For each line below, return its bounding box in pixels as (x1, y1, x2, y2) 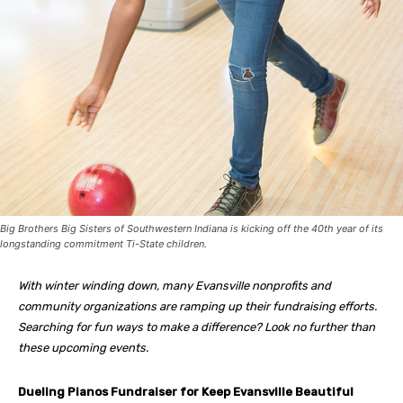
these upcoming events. (18, 340, 148, 354)
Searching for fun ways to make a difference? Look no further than (18, 319, 375, 334)
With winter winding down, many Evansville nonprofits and (18, 278, 331, 292)
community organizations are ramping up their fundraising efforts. (18, 299, 377, 313)
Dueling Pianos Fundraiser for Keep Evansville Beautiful (18, 384, 354, 399)
